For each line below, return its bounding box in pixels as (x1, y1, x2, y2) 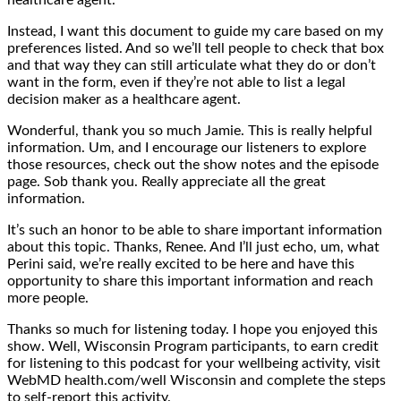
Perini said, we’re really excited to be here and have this (7, 256, 354, 271)
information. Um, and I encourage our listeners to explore (7, 140, 366, 155)
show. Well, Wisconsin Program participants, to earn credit (7, 338, 379, 354)
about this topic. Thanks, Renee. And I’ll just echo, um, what (7, 239, 380, 254)
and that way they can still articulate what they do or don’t (7, 57, 376, 73)
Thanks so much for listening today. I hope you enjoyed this (7, 321, 378, 337)
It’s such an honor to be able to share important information (7, 222, 382, 237)
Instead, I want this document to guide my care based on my (7, 23, 383, 38)
